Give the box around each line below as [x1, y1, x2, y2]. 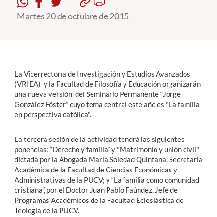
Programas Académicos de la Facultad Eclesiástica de [15, 196, 184, 204]
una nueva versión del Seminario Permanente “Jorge [15, 90, 181, 98]
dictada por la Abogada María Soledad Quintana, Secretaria [15, 155, 202, 164]
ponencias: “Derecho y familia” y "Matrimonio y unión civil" [15, 145, 199, 154]
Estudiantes [7, 22, 51, 32]
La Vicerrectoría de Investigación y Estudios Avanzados [15, 69, 190, 78]
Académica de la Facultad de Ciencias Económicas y [15, 165, 177, 174]
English [19, 116, 41, 125]
